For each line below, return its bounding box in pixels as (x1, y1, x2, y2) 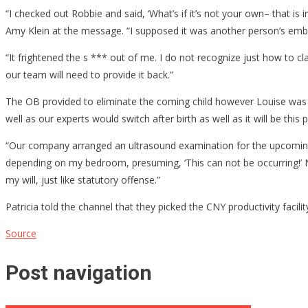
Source (5, 226, 36, 240)
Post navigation (5, 260, 152, 285)
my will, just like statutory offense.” (5, 173, 160, 186)
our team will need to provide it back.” (5, 67, 173, 81)
